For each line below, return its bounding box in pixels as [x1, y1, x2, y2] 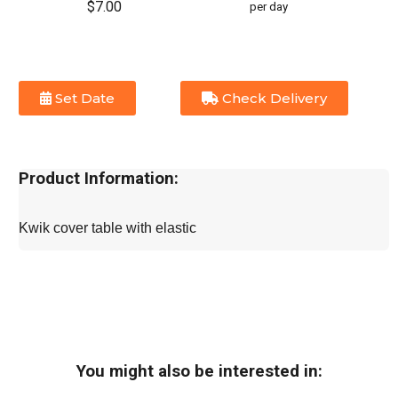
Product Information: [19, 169, 179, 189]
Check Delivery [219, 90, 328, 107]
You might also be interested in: [76, 362, 322, 382]
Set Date [52, 90, 115, 107]
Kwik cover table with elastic [19, 220, 201, 236]
